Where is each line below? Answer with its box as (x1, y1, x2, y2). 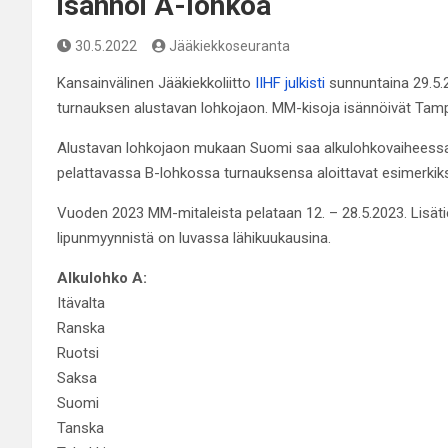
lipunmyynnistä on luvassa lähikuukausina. (57, 228, 331, 247)
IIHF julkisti (255, 73, 325, 92)
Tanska (57, 418, 104, 437)
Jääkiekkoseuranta (169, 37, 290, 54)
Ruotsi (57, 343, 99, 362)
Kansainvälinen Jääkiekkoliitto (57, 73, 255, 92)
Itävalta (57, 293, 105, 312)
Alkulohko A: (57, 268, 147, 287)
